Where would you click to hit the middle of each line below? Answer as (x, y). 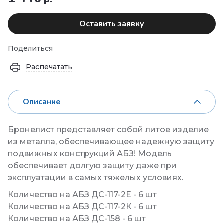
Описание (42, 102)
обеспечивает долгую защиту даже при (92, 166)
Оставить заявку (112, 24)
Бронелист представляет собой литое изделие (108, 130)
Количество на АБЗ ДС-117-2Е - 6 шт (82, 195)
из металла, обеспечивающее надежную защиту (111, 142)
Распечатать (49, 67)
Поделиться (30, 49)
